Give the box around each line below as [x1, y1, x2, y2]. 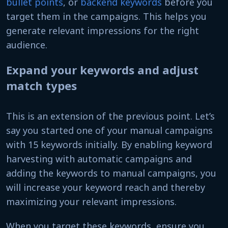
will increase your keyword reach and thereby [6, 181, 205, 193]
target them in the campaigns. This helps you [6, 10, 207, 22]
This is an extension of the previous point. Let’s [6, 110, 215, 122]
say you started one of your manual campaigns [6, 124, 213, 136]
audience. [6, 39, 47, 51]
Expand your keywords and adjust [6, 62, 198, 77]
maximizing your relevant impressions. [6, 195, 179, 208]
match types [6, 78, 77, 93]
